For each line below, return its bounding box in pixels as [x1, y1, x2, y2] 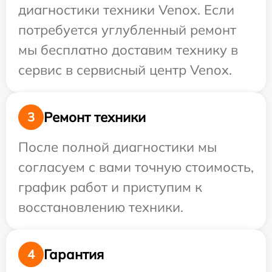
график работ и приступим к [18, 178, 202, 195]
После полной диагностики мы [18, 138, 217, 155]
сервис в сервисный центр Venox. [18, 61, 232, 78]
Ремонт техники [44, 108, 146, 126]
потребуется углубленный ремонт [18, 21, 236, 38]
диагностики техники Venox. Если [18, 1, 234, 18]
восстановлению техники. [18, 199, 183, 216]
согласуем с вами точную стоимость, [18, 158, 254, 175]
